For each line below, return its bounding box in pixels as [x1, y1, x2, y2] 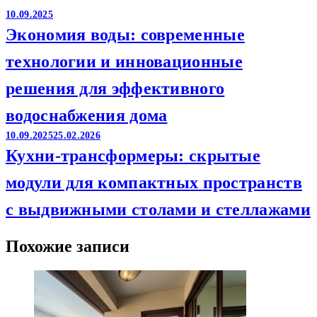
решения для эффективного [6, 79, 225, 98]
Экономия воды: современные [6, 25, 245, 44]
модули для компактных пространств [6, 173, 302, 192]
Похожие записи [6, 236, 129, 255]
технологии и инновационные [6, 52, 243, 71]
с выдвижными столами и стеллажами [6, 200, 311, 219]
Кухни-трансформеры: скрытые [6, 146, 261, 165]
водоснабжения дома [6, 105, 168, 125]
